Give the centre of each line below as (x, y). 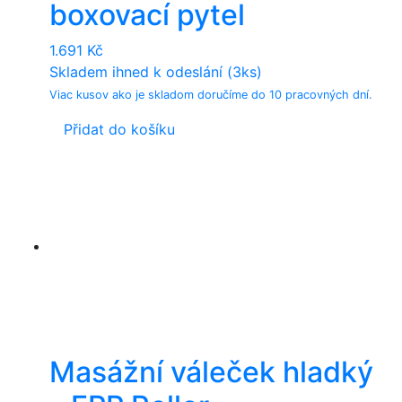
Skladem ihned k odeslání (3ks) (156, 71)
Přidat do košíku (119, 129)
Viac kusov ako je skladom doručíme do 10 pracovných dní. (211, 94)
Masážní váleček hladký (211, 371)
